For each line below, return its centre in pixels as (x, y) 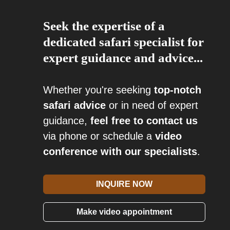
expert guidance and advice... (123, 58)
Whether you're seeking (99, 90)
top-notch (178, 90)
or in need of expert (152, 105)
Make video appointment (124, 212)
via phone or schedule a (99, 136)
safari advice (74, 105)
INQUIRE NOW (124, 184)
